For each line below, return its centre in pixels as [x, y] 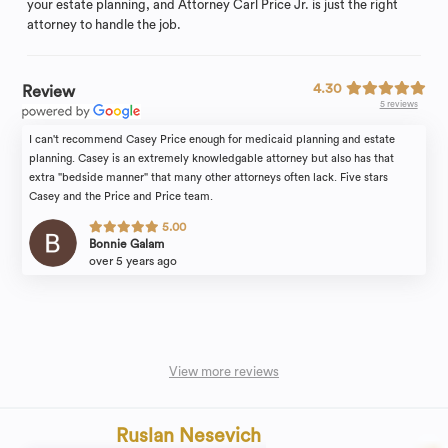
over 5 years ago [133, 261]
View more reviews [224, 372]
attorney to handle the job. [103, 25]
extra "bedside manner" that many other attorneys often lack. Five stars [209, 178]
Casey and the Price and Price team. [121, 197]
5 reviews [398, 105]
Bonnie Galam [127, 244]
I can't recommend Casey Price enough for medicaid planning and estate [212, 140]
